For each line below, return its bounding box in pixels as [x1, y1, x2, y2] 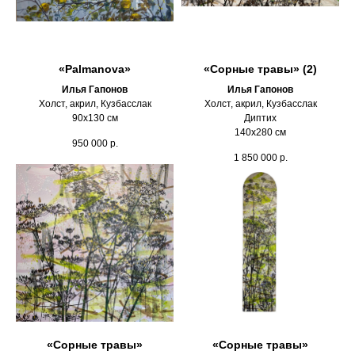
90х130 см [71, 112, 118, 124]
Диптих [244, 112, 277, 124]
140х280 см [235, 126, 286, 138]
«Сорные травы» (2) [204, 62, 317, 75]
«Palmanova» [59, 62, 131, 75]
